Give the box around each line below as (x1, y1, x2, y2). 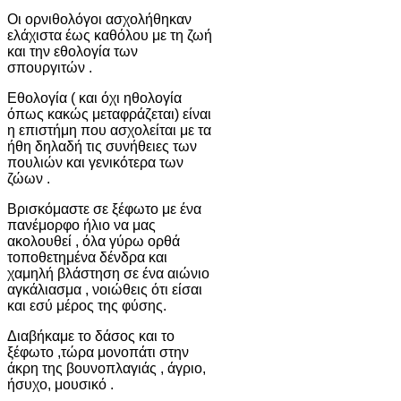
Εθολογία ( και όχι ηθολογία (7, 90, 182, 106)
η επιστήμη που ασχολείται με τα (7, 122, 211, 138)
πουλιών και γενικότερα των (7, 154, 183, 170)
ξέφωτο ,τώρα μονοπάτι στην (7, 344, 189, 360)
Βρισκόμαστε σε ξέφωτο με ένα (7, 200, 201, 217)
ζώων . (7, 170, 50, 186)
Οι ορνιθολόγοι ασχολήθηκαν (7, 11, 192, 27)
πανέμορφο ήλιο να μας (7, 217, 156, 233)
